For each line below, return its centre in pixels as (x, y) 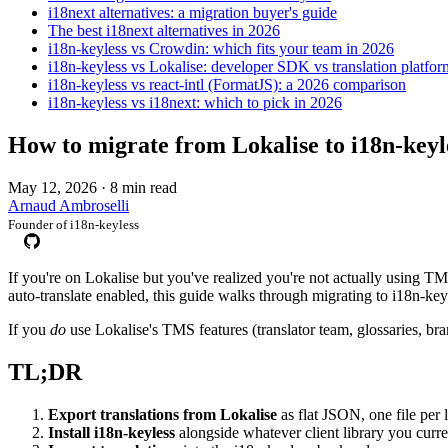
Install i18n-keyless (111, 433)
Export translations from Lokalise (162, 415)
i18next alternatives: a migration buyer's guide (192, 13)
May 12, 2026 (52, 188)
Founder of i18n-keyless (73, 225)
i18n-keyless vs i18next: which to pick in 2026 (195, 103)
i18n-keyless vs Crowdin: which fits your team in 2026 (221, 49)
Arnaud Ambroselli (68, 206)
